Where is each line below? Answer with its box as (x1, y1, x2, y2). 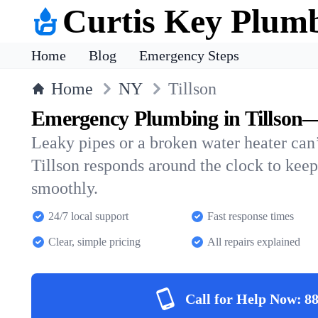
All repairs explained (207, 236, 300, 248)
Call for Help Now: (185, 291, 302, 307)
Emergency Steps (139, 48, 239, 63)
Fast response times (207, 210, 294, 222)
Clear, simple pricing (48, 236, 141, 248)
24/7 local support (48, 210, 128, 222)
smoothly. (31, 179, 98, 197)
